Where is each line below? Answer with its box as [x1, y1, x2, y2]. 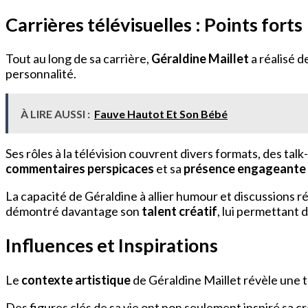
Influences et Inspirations [5, 234, 218, 257]
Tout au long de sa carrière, [5, 51, 151, 67]
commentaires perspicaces [5, 161, 154, 177]
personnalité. [5, 66, 76, 82]
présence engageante [184, 161, 306, 177]
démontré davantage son [5, 203, 142, 219]
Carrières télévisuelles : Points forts [5, 12, 302, 36]
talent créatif [142, 203, 217, 219]
